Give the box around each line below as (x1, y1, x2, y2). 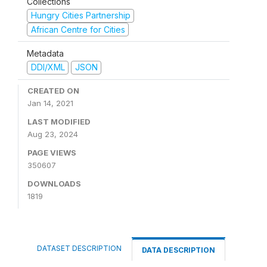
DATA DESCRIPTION (142, 245, 215, 254)
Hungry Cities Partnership (30, 10, 131, 20)
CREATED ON (27, 85, 79, 95)
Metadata (27, 48, 64, 58)
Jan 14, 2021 (27, 98, 73, 108)
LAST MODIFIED (27, 116, 91, 126)
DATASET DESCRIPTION (37, 243, 122, 253)
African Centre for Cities (30, 24, 125, 35)
